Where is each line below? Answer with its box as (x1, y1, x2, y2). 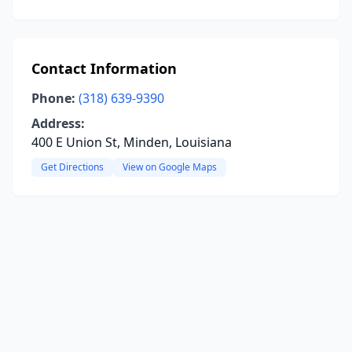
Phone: (31, 90, 75, 107)
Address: (31, 115, 85, 132)
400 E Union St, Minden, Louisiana (31, 134, 232, 151)
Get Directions (41, 160, 104, 174)
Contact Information (31, 59, 177, 78)
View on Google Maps (123, 160, 217, 174)
